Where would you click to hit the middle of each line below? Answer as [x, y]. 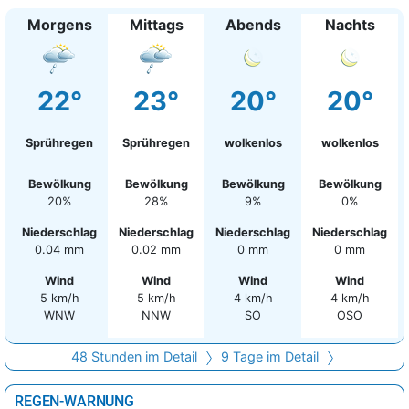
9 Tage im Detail [271, 357]
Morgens [59, 25]
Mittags [156, 25]
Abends [253, 25]
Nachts [350, 25]
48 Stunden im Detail [136, 357]
